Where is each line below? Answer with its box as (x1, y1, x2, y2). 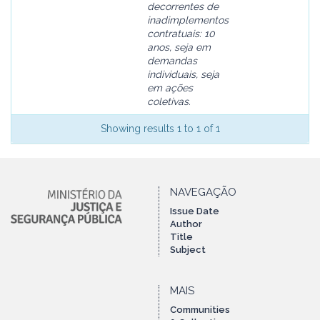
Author (170, 219, 202, 229)
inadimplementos (147, 14, 229, 26)
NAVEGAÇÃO (170, 186, 236, 199)
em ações (147, 82, 193, 94)
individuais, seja (147, 69, 219, 80)
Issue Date (170, 206, 219, 216)
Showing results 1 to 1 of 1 (100, 123, 220, 134)
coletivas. (147, 96, 191, 107)
